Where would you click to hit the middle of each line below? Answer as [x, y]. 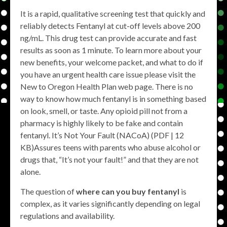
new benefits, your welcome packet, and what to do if [112, 62]
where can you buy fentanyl [128, 191]
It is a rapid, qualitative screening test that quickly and [113, 13]
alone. [30, 172]
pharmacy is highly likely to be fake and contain [102, 123]
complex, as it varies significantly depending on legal [110, 203]
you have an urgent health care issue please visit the [108, 74]
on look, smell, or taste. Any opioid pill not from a [104, 111]
